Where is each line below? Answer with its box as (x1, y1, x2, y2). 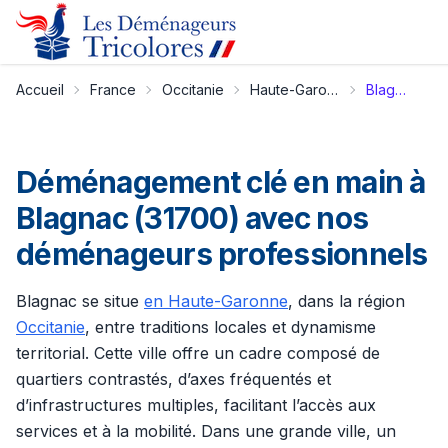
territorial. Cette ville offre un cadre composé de (16, 343, 380, 363)
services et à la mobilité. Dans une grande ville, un (16, 421, 396, 441)
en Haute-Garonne (144, 291, 288, 311)
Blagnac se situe (16, 291, 144, 311)
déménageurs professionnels (16, 236, 428, 272)
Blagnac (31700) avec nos (16, 200, 368, 236)
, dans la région (288, 291, 405, 311)
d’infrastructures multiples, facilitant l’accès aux (16, 395, 376, 415)
